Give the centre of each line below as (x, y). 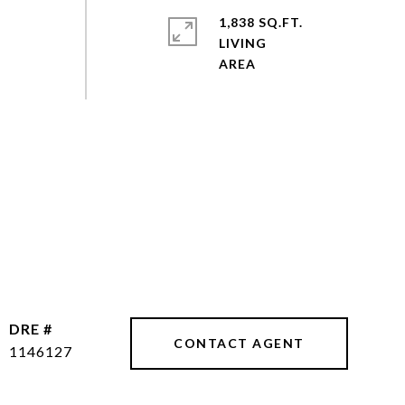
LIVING (242, 43)
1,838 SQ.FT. (260, 22)
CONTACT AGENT (239, 343)
